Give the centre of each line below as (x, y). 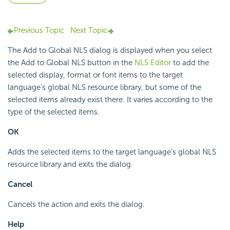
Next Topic (88, 31)
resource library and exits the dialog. (70, 165)
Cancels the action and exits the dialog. (76, 205)
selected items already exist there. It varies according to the (110, 100)
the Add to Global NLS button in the (71, 63)
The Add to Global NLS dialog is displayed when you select (110, 51)
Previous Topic (39, 31)
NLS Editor (153, 63)
